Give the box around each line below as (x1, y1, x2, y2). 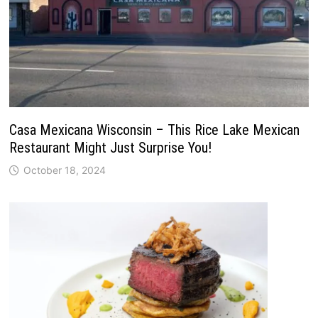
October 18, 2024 (23, 163, 106, 176)
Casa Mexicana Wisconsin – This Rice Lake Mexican (9, 121, 300, 138)
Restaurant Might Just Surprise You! (9, 138, 212, 156)
